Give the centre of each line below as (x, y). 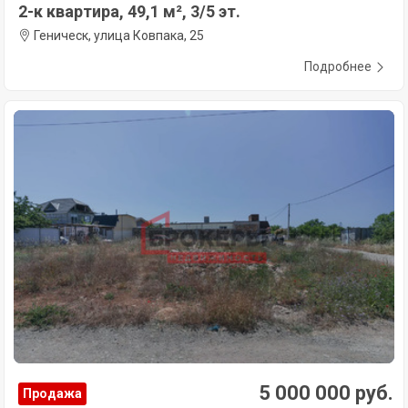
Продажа (52, 394)
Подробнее (338, 66)
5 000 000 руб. (326, 393)
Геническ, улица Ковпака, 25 (117, 35)
